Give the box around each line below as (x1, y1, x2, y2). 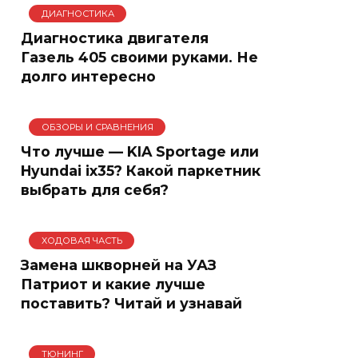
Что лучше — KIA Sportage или (21, 142, 259, 160)
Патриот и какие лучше (21, 275, 205, 292)
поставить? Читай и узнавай (21, 294, 242, 312)
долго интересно (21, 67, 156, 85)
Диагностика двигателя (21, 29, 209, 46)
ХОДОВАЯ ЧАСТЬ (41, 234, 122, 246)
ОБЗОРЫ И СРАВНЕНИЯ (41, 121, 153, 133)
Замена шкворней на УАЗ (21, 256, 217, 273)
